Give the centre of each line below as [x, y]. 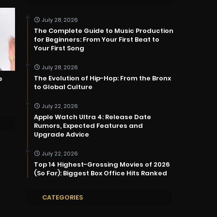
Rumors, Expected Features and [88, 126]
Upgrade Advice [62, 135]
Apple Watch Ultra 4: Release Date [93, 117]
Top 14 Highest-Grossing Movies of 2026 [102, 165]
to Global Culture [63, 87]
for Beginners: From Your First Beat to [97, 40]
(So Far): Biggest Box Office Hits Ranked [101, 173]
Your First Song [59, 48]
